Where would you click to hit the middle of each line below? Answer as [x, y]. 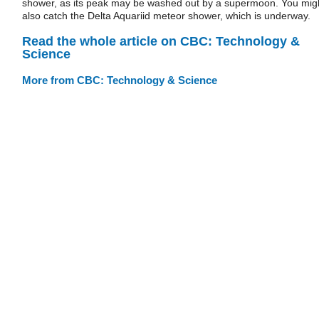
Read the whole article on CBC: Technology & [161, 41]
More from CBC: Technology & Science [120, 80]
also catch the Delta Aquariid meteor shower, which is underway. [166, 16]
